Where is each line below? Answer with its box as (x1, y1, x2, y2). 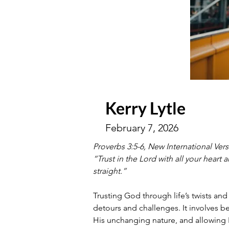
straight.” (93, 166, 128, 176)
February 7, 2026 (105, 122, 178, 134)
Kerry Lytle (105, 98, 186, 118)
